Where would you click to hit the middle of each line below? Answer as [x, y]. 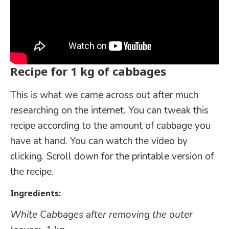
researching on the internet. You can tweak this [109, 110]
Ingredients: [36, 193]
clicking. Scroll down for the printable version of [112, 156]
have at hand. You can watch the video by [99, 141]
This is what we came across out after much [104, 95]
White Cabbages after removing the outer [101, 214]
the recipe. [32, 171]
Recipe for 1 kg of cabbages [88, 71]
